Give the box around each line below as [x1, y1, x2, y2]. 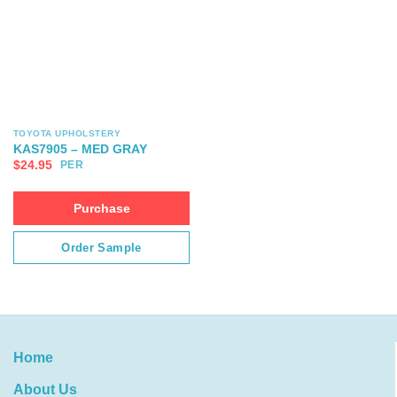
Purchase [73, 201, 130, 216]
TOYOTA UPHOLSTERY [12, 128, 121, 138]
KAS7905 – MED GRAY [12, 142, 147, 156]
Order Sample [61, 241, 142, 255]
